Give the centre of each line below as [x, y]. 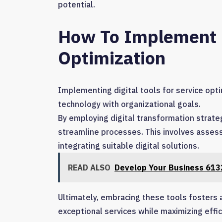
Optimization [112, 58]
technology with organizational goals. [129, 104]
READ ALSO [89, 168]
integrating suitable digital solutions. [129, 146]
